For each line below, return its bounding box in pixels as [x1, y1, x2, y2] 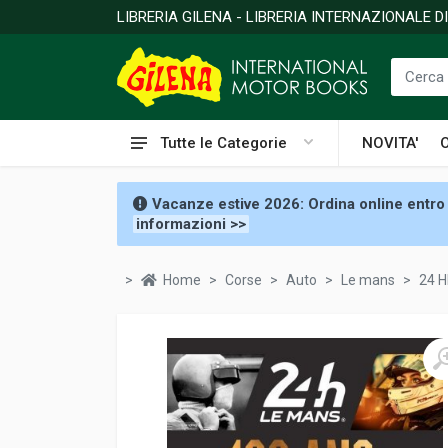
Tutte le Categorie [160, 134, 287, 152]
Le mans [341, 272, 395, 288]
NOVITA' [362, 134, 418, 152]
